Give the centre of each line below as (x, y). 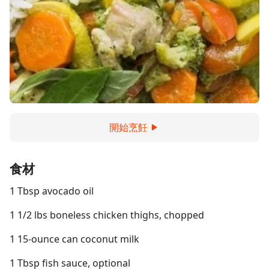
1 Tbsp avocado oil (52, 191)
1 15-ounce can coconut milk (74, 239)
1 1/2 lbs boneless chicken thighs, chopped (107, 215)
